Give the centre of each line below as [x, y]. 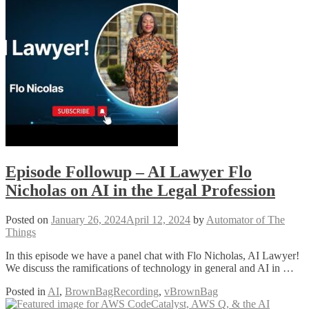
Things [21, 232]
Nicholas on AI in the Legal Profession [140, 190]
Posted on [28, 219]
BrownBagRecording [112, 291]
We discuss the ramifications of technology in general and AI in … [150, 268]
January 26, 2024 [89, 219]
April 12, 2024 [158, 219]
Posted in [27, 291]
